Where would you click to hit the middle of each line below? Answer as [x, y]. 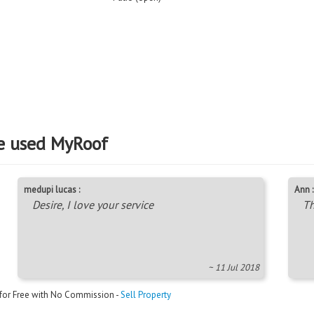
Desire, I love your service [93, 204]
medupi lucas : [52, 189]
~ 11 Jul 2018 [234, 267]
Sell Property [146, 294]
